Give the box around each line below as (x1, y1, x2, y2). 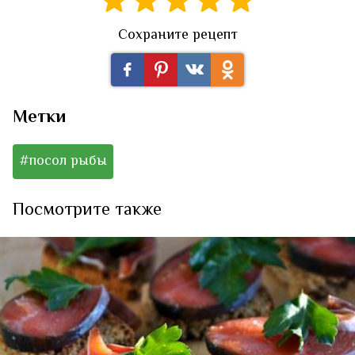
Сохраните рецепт (117, 25, 238, 48)
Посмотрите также (13, 197, 162, 225)
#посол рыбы (19, 151, 107, 174)
